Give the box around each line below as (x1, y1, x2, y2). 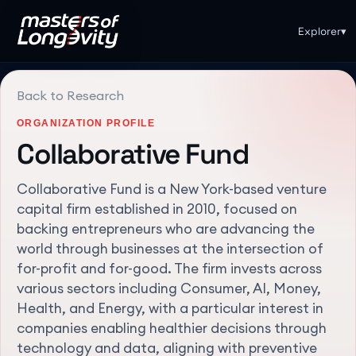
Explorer (297, 24, 341, 38)
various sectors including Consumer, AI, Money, (17, 280, 321, 298)
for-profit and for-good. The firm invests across (17, 260, 322, 278)
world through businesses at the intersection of (17, 240, 323, 258)
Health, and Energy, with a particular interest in (17, 300, 323, 318)
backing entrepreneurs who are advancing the (17, 220, 315, 238)
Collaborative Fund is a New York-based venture (17, 180, 327, 199)
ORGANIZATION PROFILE (17, 117, 156, 129)
